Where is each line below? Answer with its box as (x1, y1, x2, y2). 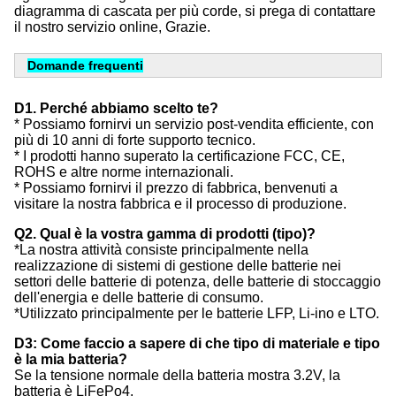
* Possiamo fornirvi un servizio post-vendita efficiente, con (14, 117, 374, 133)
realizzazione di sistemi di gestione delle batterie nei (14, 258, 341, 274)
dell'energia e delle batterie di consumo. (14, 290, 263, 306)
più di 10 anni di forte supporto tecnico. (14, 133, 255, 148)
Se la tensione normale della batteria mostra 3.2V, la (14, 368, 340, 384)
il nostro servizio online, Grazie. (14, 19, 210, 35)
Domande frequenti (27, 58, 143, 73)
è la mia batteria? (14, 352, 127, 368)
